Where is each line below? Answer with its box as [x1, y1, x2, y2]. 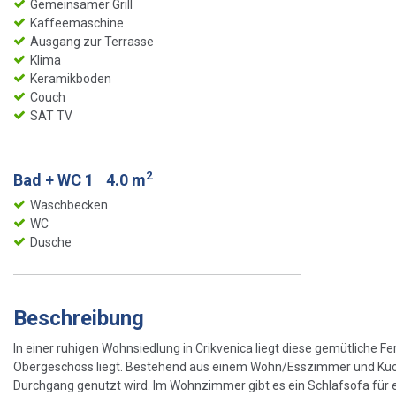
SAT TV [30, 108, 72, 123]
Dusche [30, 234, 72, 249]
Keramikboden [30, 71, 111, 86]
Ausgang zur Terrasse [30, 34, 154, 49]
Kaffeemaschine [30, 15, 124, 30]
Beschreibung [13, 305, 144, 331]
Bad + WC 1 [13, 170, 97, 189]
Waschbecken [30, 197, 108, 212]
